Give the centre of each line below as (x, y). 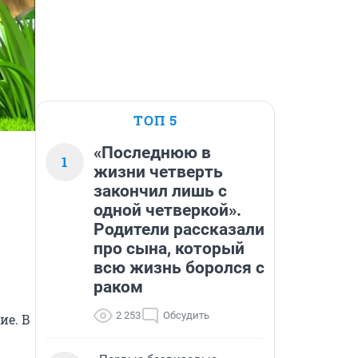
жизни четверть (158, 172)
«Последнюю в (152, 153)
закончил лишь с (160, 191)
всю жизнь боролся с (179, 268)
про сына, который (169, 249)
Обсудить (186, 315)
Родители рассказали (179, 229)
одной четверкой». (167, 210)
